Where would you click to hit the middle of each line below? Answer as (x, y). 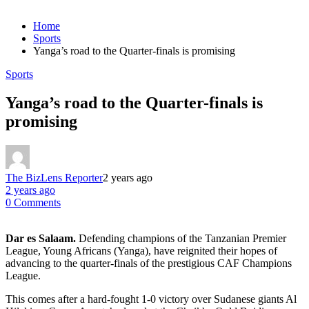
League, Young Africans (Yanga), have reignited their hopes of (141, 251)
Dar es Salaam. (41, 239)
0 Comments (33, 203)
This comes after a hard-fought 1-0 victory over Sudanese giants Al (151, 299)
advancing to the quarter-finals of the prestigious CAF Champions (149, 263)
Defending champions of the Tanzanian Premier (181, 239)
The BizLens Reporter (54, 178)
